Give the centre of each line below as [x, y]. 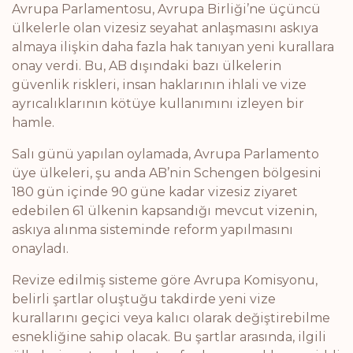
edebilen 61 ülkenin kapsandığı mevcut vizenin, [164, 211]
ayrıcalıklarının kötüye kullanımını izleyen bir [158, 104]
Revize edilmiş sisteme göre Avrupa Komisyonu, [165, 280]
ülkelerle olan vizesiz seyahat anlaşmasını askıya [165, 28]
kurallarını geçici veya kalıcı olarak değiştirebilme [171, 318]
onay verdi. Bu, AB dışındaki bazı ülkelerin [147, 66]
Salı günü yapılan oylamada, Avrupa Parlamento [165, 154]
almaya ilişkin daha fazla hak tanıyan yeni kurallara [173, 47]
